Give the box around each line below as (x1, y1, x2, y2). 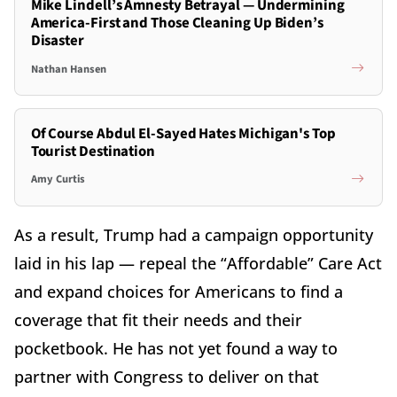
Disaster (30, 30, 84, 52)
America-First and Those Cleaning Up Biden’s (30, 12, 323, 35)
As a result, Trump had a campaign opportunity (14, 223, 373, 245)
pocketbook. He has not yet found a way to (14, 337, 338, 359)
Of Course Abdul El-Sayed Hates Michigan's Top (30, 122, 336, 144)
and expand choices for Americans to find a (14, 280, 343, 302)
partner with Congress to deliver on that (14, 365, 319, 387)
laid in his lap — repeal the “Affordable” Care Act (14, 252, 382, 274)
